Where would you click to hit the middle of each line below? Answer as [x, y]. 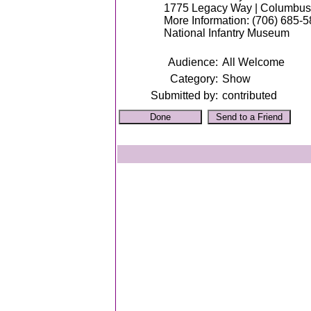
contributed [250, 95]
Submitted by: [184, 95]
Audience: [193, 62]
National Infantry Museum [227, 33]
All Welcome [253, 62]
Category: [194, 79]
